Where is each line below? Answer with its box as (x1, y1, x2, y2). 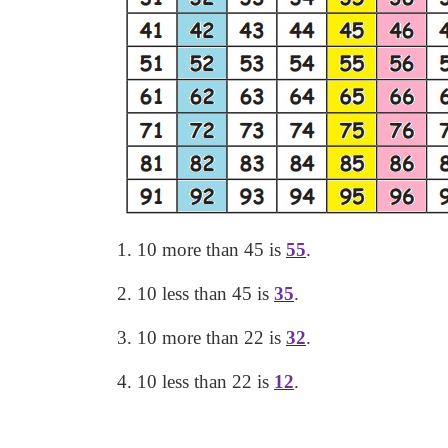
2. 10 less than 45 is (117, 283, 274, 304)
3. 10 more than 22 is (117, 327, 286, 348)
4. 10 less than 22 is (117, 371, 274, 392)
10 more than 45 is (137, 239, 286, 260)
